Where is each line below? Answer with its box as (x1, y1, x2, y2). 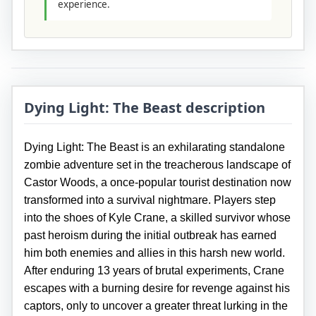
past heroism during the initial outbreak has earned (24, 229, 276, 242)
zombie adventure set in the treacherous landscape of (24, 159, 291, 171)
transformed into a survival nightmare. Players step (24, 194, 276, 207)
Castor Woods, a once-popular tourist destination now (24, 176, 291, 189)
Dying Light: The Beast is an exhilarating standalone (24, 141, 285, 154)
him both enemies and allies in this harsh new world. (24, 247, 285, 260)
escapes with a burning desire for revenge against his (24, 282, 290, 295)
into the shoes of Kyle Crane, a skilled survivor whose (24, 212, 291, 224)
